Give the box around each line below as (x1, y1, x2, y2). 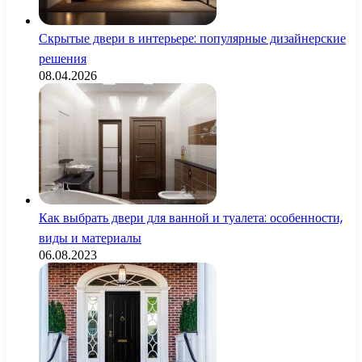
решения (39, 48, 86, 68)
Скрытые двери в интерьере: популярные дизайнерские (39, 28, 346, 48)
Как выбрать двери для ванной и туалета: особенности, (39, 208, 343, 227)
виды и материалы (39, 228, 141, 247)
